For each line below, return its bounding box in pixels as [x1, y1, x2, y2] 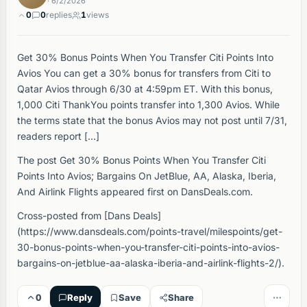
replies [46, 10, 72, 20]
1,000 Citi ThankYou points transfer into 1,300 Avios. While [17, 99, 280, 110]
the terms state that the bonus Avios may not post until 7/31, [17, 114, 287, 126]
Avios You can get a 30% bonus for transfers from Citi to [17, 67, 271, 79]
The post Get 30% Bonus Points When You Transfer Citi [17, 154, 266, 166]
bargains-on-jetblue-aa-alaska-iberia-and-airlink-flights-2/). [17, 257, 284, 269]
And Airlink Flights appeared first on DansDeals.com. [17, 186, 253, 197]
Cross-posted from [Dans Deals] [17, 210, 161, 221]
